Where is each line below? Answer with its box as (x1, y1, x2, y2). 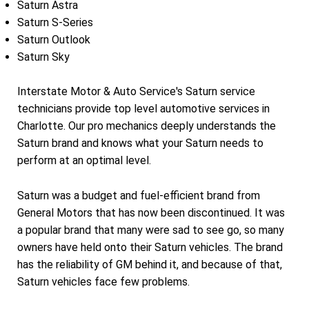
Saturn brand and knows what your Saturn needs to (17, 137, 263, 150)
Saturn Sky (17, 50, 70, 63)
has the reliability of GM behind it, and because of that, (17, 258, 282, 272)
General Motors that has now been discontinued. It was (17, 206, 285, 220)
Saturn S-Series (17, 15, 93, 29)
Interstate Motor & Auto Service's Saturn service (17, 85, 255, 99)
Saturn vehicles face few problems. (17, 275, 190, 289)
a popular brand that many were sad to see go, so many (17, 223, 284, 237)
